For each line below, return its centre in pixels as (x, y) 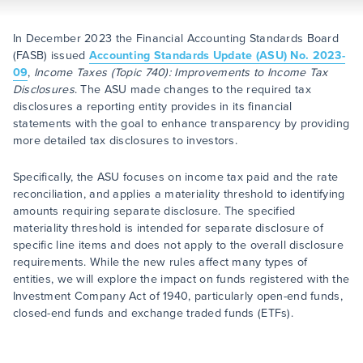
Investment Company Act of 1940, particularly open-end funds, (177, 296)
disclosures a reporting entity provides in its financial (152, 107)
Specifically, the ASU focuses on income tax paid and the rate (175, 177)
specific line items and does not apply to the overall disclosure (178, 245)
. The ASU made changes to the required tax (192, 90)
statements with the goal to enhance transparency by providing (181, 124)
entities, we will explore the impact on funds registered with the (181, 279)
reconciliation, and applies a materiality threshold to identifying (179, 194)
